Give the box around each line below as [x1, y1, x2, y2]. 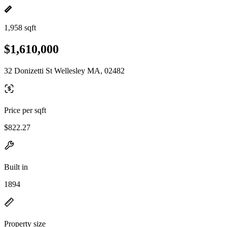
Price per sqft [4, 105, 46, 115]
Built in [4, 162, 28, 171]
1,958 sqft [4, 23, 36, 32]
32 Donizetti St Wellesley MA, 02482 [4, 66, 125, 75]
